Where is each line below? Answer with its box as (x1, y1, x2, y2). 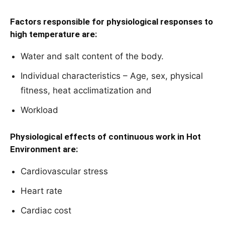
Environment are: (10, 144, 78, 155)
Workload (21, 105, 58, 116)
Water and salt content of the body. (21, 51, 164, 62)
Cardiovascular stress (21, 166, 108, 177)
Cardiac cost (21, 205, 71, 216)
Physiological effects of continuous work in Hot (10, 132, 201, 142)
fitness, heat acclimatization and (21, 85, 152, 96)
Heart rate (21, 186, 62, 196)
